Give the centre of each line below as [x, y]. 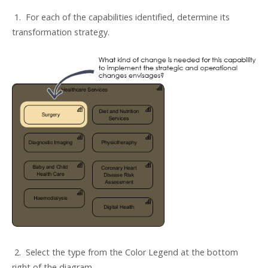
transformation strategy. [61, 32]
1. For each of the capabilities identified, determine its [121, 17]
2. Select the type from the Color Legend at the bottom [125, 252]
